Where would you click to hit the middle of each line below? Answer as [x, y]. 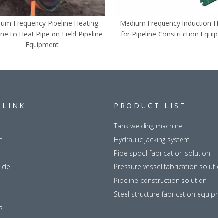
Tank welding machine [148, 126]
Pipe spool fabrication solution [162, 153]
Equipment [42, 45]
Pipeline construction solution [160, 181]
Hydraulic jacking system [152, 140]
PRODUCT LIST [150, 106]
